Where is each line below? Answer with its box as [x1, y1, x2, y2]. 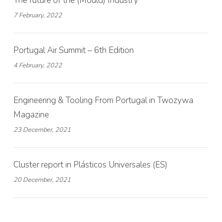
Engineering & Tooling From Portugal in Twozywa [13, 95, 193, 107]
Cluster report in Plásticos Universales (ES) [13, 159, 167, 171]
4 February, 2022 [13, 61, 62, 70]
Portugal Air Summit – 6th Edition [13, 45, 134, 56]
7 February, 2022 [13, 11, 62, 20]
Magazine [13, 109, 49, 121]
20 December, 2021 [13, 175, 71, 185]
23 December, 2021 [13, 125, 71, 135]
